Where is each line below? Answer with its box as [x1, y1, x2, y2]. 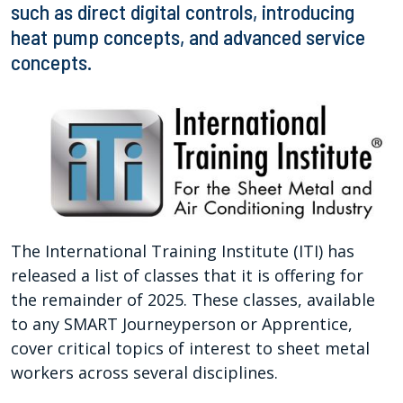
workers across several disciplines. [11, 361, 278, 383]
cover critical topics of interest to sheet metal [11, 336, 370, 359]
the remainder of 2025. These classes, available [11, 288, 375, 310]
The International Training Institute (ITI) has [11, 239, 354, 262]
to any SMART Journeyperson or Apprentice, [11, 312, 353, 335]
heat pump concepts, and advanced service [11, 24, 365, 49]
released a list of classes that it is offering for [11, 264, 363, 286]
